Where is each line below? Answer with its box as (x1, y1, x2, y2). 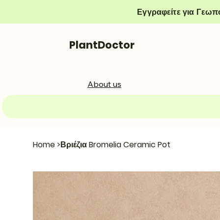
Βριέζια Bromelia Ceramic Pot (60, 138, 171, 150)
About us (87, 79, 121, 89)
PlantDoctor (69, 38, 135, 53)
